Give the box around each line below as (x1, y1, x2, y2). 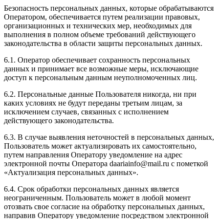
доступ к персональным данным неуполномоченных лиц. (4, 73, 197, 82)
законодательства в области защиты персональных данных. (4, 39, 202, 48)
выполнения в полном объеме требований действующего (4, 30, 196, 39)
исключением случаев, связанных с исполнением (4, 108, 169, 116)
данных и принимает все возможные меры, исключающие (4, 65, 198, 73)
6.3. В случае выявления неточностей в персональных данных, (4, 133, 214, 142)
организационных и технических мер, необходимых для (4, 22, 192, 30)
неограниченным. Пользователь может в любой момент (4, 194, 191, 202)
